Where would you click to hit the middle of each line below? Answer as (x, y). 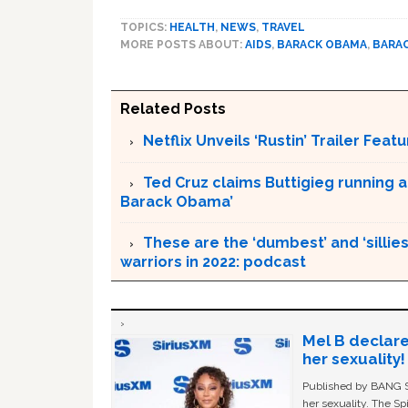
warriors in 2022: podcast (213, 262)
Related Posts (173, 109)
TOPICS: (145, 27)
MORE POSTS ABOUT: (183, 45)
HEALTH (192, 27)
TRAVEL (283, 27)
